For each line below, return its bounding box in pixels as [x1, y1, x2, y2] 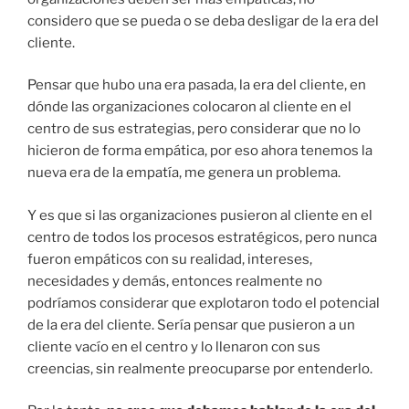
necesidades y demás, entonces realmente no [27, 272, 322, 289]
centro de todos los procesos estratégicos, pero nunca [27, 228, 377, 246]
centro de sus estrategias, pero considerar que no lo [27, 121, 361, 138]
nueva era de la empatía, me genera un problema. [27, 164, 341, 182]
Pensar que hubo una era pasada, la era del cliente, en [27, 77, 366, 94]
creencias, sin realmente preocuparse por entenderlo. [27, 360, 372, 377]
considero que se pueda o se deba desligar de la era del [27, 12, 379, 29]
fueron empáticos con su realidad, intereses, [27, 250, 312, 267]
